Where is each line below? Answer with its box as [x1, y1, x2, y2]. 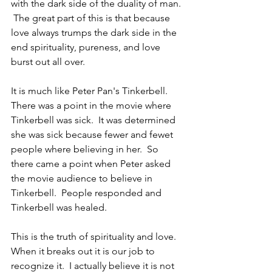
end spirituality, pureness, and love [11, 41, 163, 53]
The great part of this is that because [11, 12, 172, 24]
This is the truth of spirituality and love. [11, 231, 181, 242]
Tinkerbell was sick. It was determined [11, 114, 178, 126]
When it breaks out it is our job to [11, 245, 157, 257]
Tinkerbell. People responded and [11, 187, 164, 199]
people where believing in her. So [11, 143, 161, 155]
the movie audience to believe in [11, 172, 155, 184]
